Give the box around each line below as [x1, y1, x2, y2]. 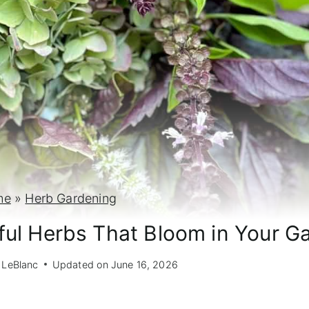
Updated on [52, 258, 109, 270]
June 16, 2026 [110, 258, 178, 270]
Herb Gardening [25, 190, 117, 206]
